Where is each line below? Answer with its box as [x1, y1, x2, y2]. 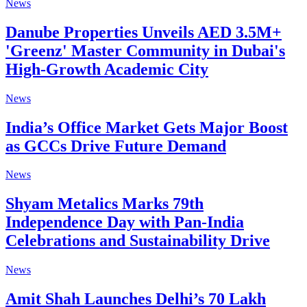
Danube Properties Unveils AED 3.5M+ [5, 23, 282, 41]
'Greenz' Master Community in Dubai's [5, 41, 285, 60]
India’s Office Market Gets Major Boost [5, 118, 288, 136]
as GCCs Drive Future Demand [5, 136, 226, 155]
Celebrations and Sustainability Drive [5, 232, 270, 250]
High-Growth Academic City [5, 60, 208, 78]
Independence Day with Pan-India [5, 213, 244, 232]
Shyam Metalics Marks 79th [5, 195, 204, 213]
